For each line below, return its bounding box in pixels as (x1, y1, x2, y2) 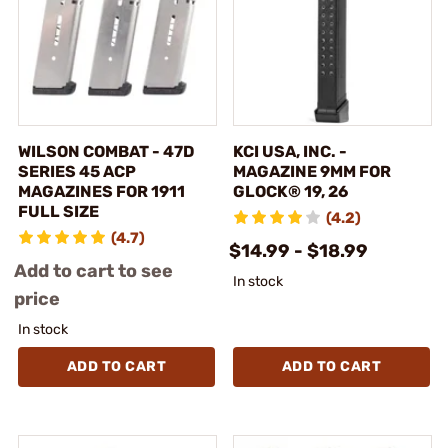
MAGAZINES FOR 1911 (18, 181, 185, 201)
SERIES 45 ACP (18, 161, 136, 181)
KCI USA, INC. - (233, 141, 347, 161)
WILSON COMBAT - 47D (18, 141, 194, 161)
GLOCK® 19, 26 (233, 181, 348, 201)
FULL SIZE (18, 201, 99, 221)
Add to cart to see (14, 259, 173, 282)
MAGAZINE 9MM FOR (233, 161, 391, 181)
